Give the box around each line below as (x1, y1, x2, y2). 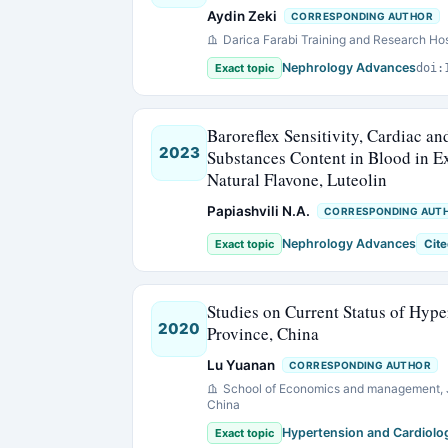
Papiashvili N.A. (207, 203, 310, 219)
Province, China (207, 322, 319, 345)
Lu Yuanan (207, 357, 275, 373)
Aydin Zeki (207, 8, 277, 24)
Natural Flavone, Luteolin (207, 168, 387, 191)
